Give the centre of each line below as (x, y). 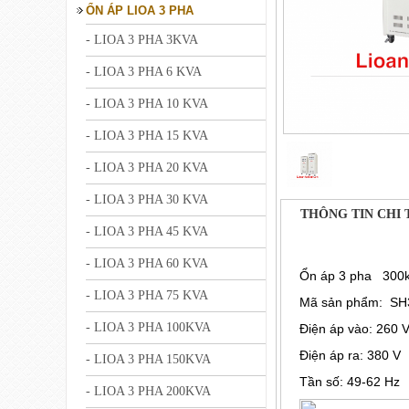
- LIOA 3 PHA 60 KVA (147, 263)
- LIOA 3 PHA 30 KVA (147, 199)
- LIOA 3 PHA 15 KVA (147, 136)
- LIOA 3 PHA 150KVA (148, 359)
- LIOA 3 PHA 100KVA (148, 327)
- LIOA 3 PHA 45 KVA (147, 231)
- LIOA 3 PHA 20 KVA (147, 168)
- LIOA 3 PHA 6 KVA (144, 72)
